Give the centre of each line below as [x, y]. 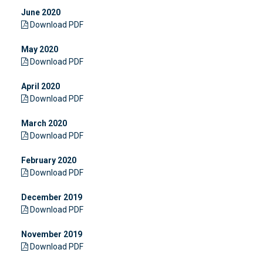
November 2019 [51, 234]
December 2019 [51, 197]
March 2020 [44, 123]
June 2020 [41, 12]
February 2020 [48, 160]
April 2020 [40, 86]
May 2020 [39, 49]
